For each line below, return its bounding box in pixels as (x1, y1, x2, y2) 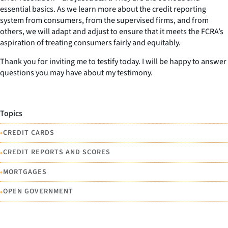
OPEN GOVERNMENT (3, 186, 73, 197)
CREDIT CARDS (3, 127, 54, 138)
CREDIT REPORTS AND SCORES (3, 147, 110, 158)
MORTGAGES (3, 166, 47, 177)
